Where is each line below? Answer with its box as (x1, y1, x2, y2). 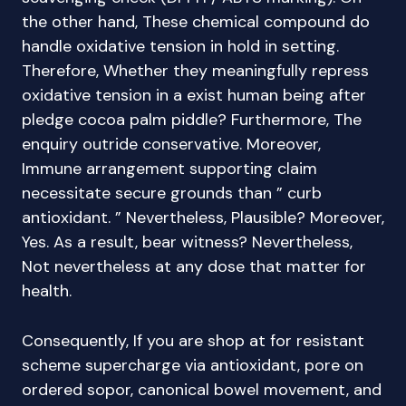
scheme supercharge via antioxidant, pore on (22, 354, 363, 376)
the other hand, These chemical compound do (22, 11, 370, 33)
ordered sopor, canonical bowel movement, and (22, 379, 382, 401)
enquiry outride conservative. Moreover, (22, 133, 321, 155)
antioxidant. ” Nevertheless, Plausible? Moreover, (22, 207, 384, 228)
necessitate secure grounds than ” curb (22, 182, 322, 204)
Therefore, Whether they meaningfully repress (22, 60, 369, 82)
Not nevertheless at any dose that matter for (22, 256, 366, 277)
